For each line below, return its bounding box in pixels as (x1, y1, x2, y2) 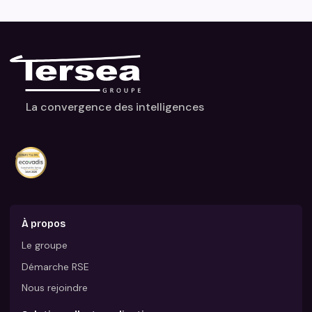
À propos (22, 217, 66, 230)
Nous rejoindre (22, 281, 88, 295)
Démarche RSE (22, 260, 90, 273)
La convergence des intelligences (25, 100, 204, 115)
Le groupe (22, 239, 68, 252)
